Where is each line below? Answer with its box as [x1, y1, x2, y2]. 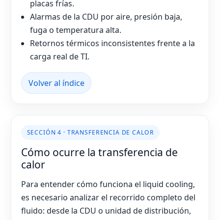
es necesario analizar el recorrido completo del [21, 192, 195, 203]
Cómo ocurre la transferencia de [21, 145, 178, 160]
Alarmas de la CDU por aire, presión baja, [30, 11, 183, 23]
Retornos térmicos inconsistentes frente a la [30, 38, 195, 49]
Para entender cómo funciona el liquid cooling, [21, 178, 195, 190]
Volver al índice [28, 78, 84, 89]
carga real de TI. [30, 51, 90, 62]
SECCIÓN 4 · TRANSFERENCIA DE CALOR [27, 128, 154, 137]
